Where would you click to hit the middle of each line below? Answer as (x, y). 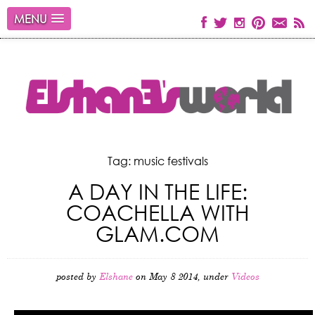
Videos (245, 278)
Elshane (116, 278)
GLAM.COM (157, 233)
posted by (77, 278)
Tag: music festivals (157, 161)
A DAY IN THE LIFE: (157, 191)
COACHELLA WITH (157, 212)
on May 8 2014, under (182, 278)
